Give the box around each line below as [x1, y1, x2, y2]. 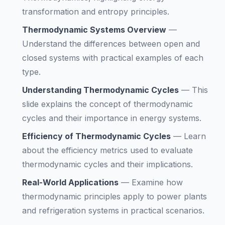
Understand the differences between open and [22, 39, 200, 49]
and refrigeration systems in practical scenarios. [22, 205, 204, 215]
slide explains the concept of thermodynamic [22, 99, 193, 109]
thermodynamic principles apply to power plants [22, 191, 207, 201]
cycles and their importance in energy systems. [22, 113, 201, 123]
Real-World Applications [22, 177, 119, 187]
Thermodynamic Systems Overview [22, 25, 166, 35]
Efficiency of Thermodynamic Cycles [22, 131, 171, 141]
